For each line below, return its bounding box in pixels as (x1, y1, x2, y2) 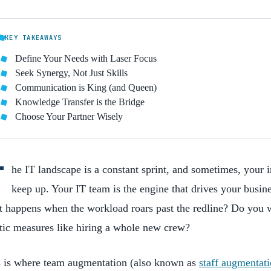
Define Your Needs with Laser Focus (15, 53, 157, 64)
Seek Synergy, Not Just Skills (15, 68, 128, 78)
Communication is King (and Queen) (15, 82, 157, 93)
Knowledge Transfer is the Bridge (15, 97, 145, 107)
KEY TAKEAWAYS (5, 33, 62, 42)
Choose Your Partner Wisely (15, 111, 123, 122)
